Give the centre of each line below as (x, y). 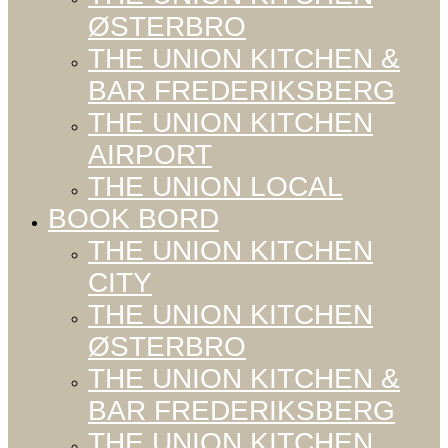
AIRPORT (150, 155)
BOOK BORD (133, 219)
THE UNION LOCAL (215, 187)
